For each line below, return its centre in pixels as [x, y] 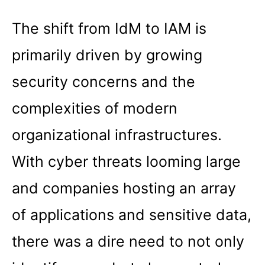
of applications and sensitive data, [132, 214]
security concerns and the [104, 81]
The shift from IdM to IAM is [109, 28]
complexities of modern [95, 108]
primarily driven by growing [107, 55]
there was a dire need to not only [128, 241]
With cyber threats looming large [126, 161]
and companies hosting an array [124, 188]
